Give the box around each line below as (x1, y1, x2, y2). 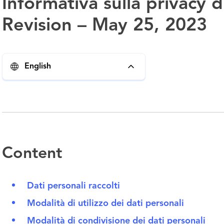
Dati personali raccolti (27, 181, 120, 190)
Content (2, 146, 62, 162)
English (24, 62, 51, 70)
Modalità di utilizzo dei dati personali (27, 199, 186, 208)
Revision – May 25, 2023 (2, 17, 207, 35)
